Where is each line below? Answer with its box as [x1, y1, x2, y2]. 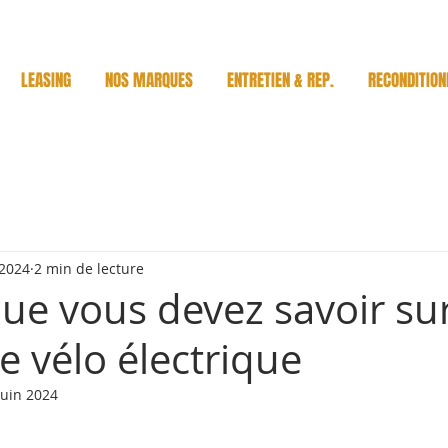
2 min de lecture [34, 258, 144, 278]
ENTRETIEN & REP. [227, 68, 334, 94]
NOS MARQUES [105, 68, 193, 94]
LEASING [21, 68, 71, 94]
